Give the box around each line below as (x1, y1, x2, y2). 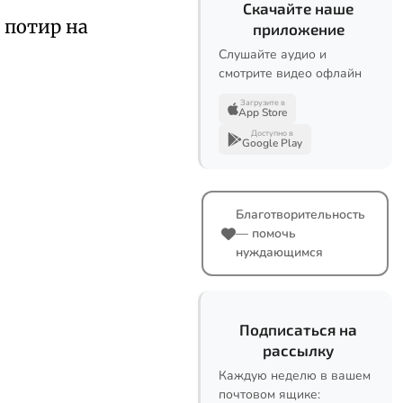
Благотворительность (236, 206, 365, 223)
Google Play (242, 136, 302, 150)
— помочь (236, 225, 296, 242)
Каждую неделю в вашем (219, 367, 371, 384)
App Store (238, 105, 287, 120)
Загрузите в (240, 97, 285, 108)
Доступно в (251, 128, 293, 139)
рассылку (263, 341, 334, 359)
